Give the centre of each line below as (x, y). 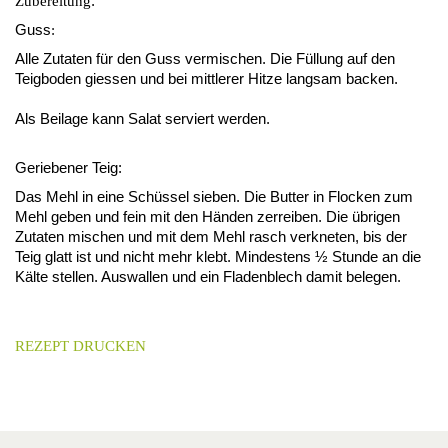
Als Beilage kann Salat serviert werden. (142, 118)
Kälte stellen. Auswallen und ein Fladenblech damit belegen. (208, 276)
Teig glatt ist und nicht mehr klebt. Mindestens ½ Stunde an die (218, 256)
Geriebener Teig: (68, 167)
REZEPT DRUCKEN (80, 346)
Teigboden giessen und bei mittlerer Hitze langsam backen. (206, 78)
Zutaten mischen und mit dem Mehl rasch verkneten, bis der (211, 236)
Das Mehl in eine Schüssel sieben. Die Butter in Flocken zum (214, 196)
